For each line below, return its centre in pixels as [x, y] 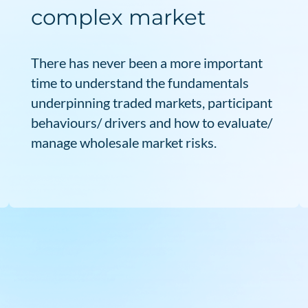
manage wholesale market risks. [124, 142]
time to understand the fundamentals [140, 82]
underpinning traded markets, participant [152, 102]
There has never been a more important [147, 62]
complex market [119, 18]
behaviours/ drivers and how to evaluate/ [152, 122]
